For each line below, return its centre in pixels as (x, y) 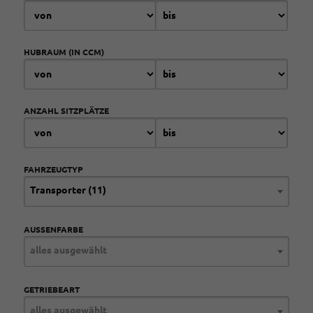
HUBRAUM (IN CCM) (64, 52)
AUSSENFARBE (51, 230)
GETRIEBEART (52, 290)
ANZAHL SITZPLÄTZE (66, 111)
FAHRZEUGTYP (53, 169)
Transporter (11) (68, 190)
